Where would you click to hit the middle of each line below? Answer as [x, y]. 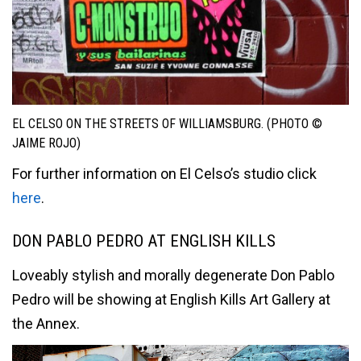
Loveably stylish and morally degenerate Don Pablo [173, 275]
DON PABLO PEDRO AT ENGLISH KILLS [144, 241]
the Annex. [46, 323]
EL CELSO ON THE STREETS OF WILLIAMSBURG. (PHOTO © [167, 123]
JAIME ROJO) [46, 143]
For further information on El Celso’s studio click [164, 174]
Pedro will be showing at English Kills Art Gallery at [171, 299]
